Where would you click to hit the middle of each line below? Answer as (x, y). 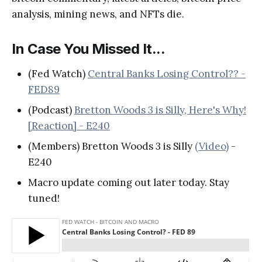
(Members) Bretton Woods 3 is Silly (111, 146)
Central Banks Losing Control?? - (167, 74)
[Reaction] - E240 (69, 126)
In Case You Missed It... (89, 49)
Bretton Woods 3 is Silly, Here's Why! (160, 110)
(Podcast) (51, 110)
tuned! (44, 199)
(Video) (212, 146)
